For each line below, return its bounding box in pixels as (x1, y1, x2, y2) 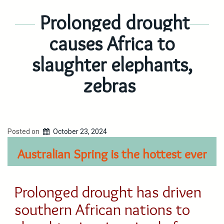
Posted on (7, 127, 41, 135)
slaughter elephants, (31, 52, 192, 76)
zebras (83, 73, 135, 97)
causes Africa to (49, 31, 175, 55)
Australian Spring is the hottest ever (17, 146, 207, 162)
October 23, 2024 (53, 127, 107, 135)
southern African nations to (14, 199, 190, 219)
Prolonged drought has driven (14, 182, 201, 201)
